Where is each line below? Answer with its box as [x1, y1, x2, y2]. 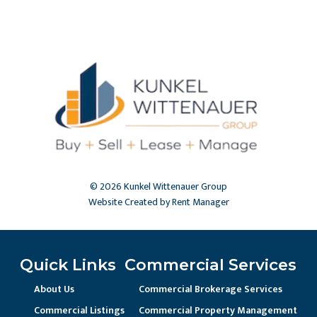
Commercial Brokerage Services [139, 280, 282, 297]
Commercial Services [125, 254, 296, 275]
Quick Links [20, 254, 116, 275]
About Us [34, 280, 74, 297]
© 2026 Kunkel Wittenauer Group [90, 178, 227, 195]
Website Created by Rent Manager [88, 193, 229, 210]
